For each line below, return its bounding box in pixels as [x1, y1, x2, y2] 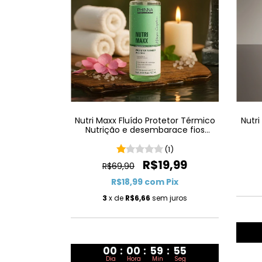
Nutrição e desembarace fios [85, 124, 205, 136]
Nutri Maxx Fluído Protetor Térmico [74, 115, 215, 127]
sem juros [152, 193, 187, 204]
